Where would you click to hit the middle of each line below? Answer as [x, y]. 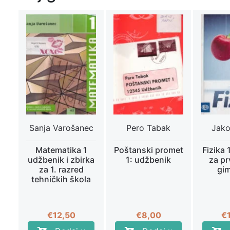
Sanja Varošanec [61, 128]
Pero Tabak [148, 128]
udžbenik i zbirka [61, 160]
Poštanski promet [148, 150]
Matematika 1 [61, 150]
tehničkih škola [61, 179]
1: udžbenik [148, 160]
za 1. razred [61, 170]
